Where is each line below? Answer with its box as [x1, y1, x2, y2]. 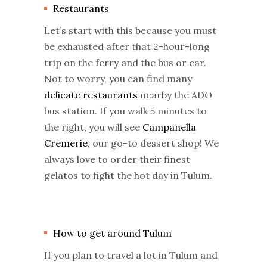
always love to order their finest [44, 153, 190, 165]
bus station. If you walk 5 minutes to [44, 104, 207, 117]
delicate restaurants [44, 88, 138, 101]
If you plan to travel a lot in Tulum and [44, 249, 218, 261]
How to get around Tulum [53, 226, 172, 239]
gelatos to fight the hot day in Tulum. [44, 169, 215, 181]
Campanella [142, 120, 196, 133]
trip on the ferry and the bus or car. [44, 56, 206, 69]
